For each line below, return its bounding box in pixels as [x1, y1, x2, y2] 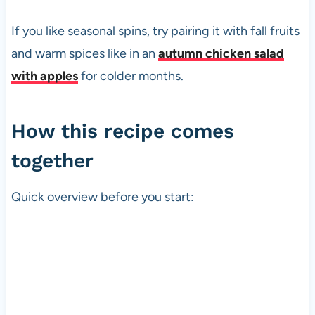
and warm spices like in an [11, 46, 158, 62]
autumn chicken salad [157, 46, 284, 62]
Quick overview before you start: [11, 189, 194, 205]
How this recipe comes [11, 120, 234, 143]
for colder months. [77, 68, 184, 84]
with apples [11, 68, 78, 84]
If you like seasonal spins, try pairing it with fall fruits [11, 23, 300, 39]
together [11, 149, 94, 173]
